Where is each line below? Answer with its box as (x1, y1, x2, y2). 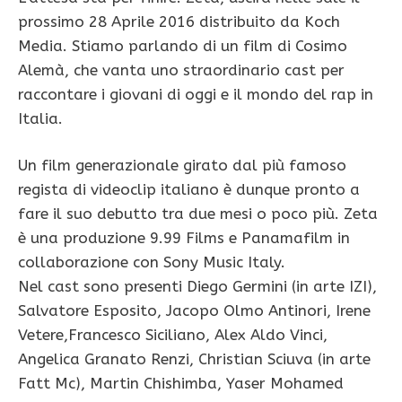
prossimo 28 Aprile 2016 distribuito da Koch (18, 12, 340, 31)
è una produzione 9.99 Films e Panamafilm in (18, 229, 350, 248)
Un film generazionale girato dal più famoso (18, 156, 346, 175)
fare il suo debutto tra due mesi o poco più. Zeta (18, 205, 378, 223)
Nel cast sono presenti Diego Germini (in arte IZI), (18, 277, 377, 296)
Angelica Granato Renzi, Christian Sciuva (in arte (18, 350, 371, 369)
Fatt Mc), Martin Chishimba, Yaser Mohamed (18, 374, 344, 393)
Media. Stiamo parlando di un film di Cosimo (18, 36, 347, 55)
